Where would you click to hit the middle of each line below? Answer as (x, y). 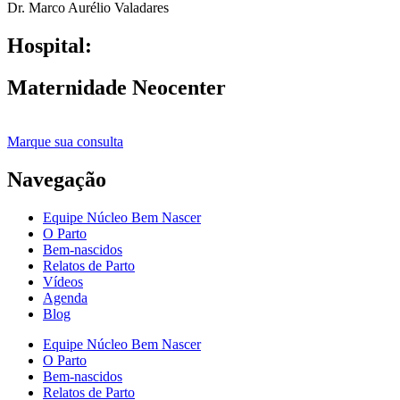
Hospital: (50, 46)
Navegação (57, 179)
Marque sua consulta (65, 142)
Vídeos (63, 281)
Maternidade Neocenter (117, 88)
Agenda (65, 297)
